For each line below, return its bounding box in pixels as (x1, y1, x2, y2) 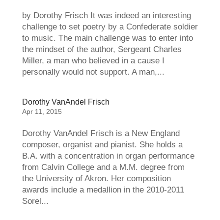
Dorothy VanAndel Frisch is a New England (22, 129, 180, 138)
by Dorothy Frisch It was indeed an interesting (22, 11, 191, 20)
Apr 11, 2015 (22, 108, 62, 115)
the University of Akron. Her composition (22, 174, 171, 183)
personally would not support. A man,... (22, 67, 165, 77)
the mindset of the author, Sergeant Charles (22, 45, 182, 54)
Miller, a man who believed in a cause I (22, 56, 165, 65)
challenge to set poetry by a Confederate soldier (22, 22, 198, 31)
